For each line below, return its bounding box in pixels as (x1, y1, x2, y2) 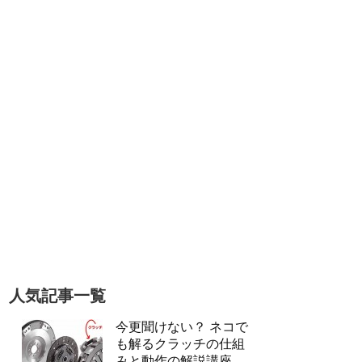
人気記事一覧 (9, 287, 106, 305)
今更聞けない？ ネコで (116, 320, 248, 334)
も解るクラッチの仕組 (116, 337, 245, 351)
